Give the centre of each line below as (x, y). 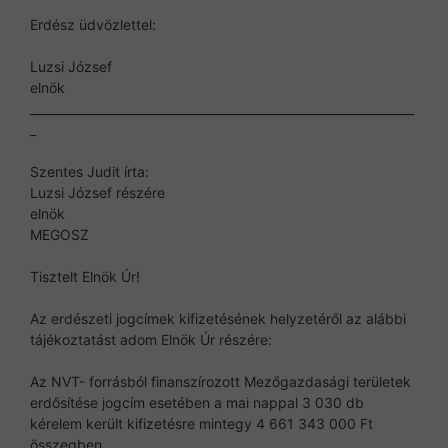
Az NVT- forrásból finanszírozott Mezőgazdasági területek (220, 381)
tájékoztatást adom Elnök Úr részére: (151, 339)
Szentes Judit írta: (89, 171)
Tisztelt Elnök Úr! (85, 276)
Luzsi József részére (97, 192)
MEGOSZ (59, 234)
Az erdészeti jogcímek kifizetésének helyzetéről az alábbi (218, 318)
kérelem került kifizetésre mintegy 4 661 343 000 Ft (201, 423)
